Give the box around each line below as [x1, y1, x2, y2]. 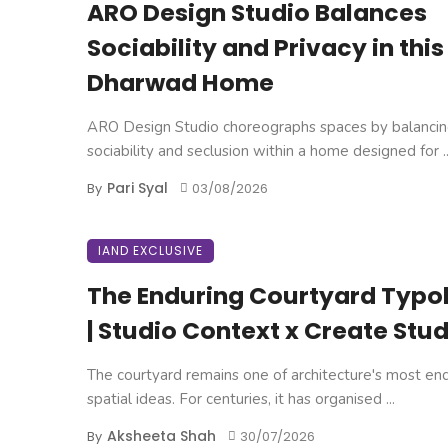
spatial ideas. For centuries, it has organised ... [87, 388, 395, 409]
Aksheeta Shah [107, 425, 216, 446]
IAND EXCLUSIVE [98, 241, 203, 259]
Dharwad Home [87, 65, 274, 99]
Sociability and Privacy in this [87, 30, 444, 64]
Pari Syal [107, 177, 168, 198]
